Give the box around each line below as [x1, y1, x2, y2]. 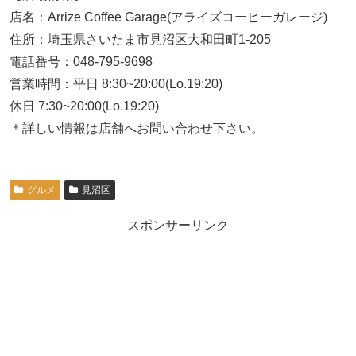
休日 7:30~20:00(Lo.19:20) [10, 99, 159, 114]
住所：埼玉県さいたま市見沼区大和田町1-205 [10, 33, 271, 47]
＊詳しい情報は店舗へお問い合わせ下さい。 [10, 122, 264, 136]
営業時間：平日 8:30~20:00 [10, 77, 165, 91]
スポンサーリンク [127, 219, 229, 233]
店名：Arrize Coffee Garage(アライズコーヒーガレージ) [10, 10, 327, 25]
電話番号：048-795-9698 [10, 55, 153, 69]
